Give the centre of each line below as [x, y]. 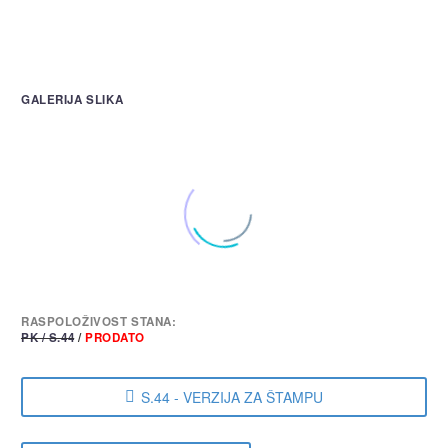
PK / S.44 [48, 338]
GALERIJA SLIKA [72, 100]
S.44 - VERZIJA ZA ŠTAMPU [232, 396]
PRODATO [115, 338]
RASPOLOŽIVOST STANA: [99, 322]
